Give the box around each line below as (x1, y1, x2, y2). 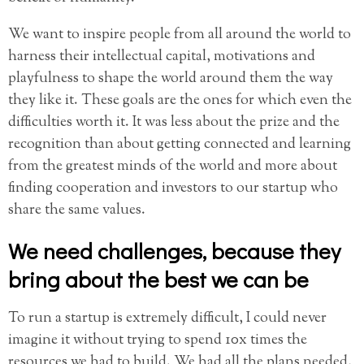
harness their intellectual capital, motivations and (8, 46, 315, 68)
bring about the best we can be (8, 265, 309, 294)
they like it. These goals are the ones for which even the (8, 90, 352, 112)
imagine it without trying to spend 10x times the (8, 330, 307, 352)
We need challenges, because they (8, 236, 340, 266)
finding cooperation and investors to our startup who (8, 178, 338, 200)
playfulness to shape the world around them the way (8, 68, 333, 90)
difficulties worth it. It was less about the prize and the (8, 112, 340, 134)
